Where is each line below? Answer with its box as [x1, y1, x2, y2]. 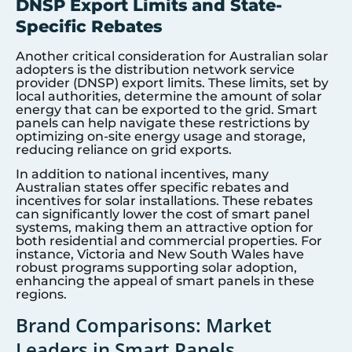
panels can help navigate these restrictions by [16, 115, 310, 130]
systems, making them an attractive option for [16, 220, 313, 236]
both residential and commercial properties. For [16, 233, 322, 249]
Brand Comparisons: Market [16, 311, 272, 338]
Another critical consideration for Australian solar [16, 48, 328, 64]
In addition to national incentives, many [16, 167, 269, 182]
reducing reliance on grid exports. [16, 141, 232, 157]
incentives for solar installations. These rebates [16, 193, 313, 209]
